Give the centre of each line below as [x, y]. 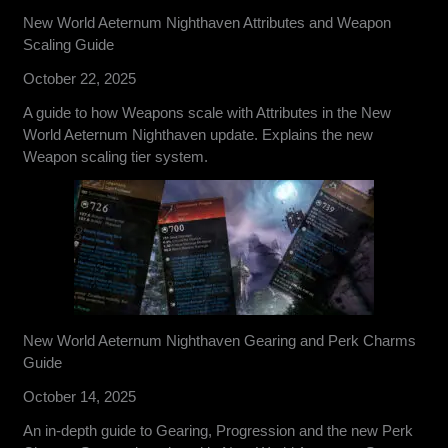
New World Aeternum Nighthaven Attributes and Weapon [207, 22]
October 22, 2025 [80, 78]
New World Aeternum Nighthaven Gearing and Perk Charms [220, 340]
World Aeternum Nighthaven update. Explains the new [198, 134]
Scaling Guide [69, 44]
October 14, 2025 [80, 396]
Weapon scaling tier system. [116, 156]
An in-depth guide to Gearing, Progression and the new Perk [218, 430]
